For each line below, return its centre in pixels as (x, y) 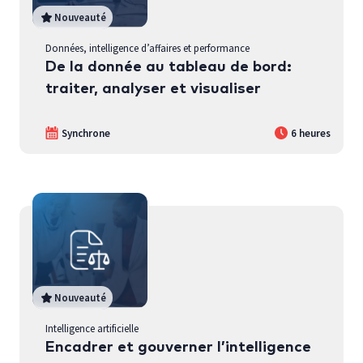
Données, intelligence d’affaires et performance (147, 47)
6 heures (311, 133)
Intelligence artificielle (92, 328)
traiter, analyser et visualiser (153, 88)
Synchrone (86, 133)
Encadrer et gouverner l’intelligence (178, 347)
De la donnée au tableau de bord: (169, 66)
